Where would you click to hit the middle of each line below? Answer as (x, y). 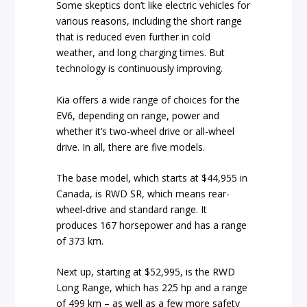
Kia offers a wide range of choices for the (148, 99)
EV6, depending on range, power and (138, 115)
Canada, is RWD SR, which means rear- (143, 193)
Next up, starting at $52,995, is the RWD (146, 272)
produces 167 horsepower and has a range (152, 225)
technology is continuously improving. (140, 69)
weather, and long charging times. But (141, 53)
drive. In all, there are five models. (131, 147)
